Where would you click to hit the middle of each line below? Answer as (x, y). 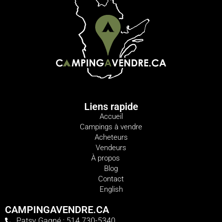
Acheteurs (111, 138)
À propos (106, 158)
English (111, 190)
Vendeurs (111, 148)
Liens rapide (111, 107)
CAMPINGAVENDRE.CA (57, 210)
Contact (111, 179)
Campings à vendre (111, 127)
